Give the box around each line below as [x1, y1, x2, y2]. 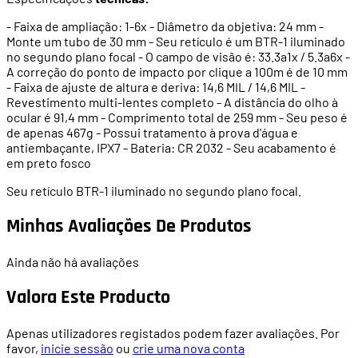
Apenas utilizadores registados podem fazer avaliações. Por [6, 324, 340, 340]
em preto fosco [6, 155, 91, 171]
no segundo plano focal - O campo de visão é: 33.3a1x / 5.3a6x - [6, 49, 350, 65]
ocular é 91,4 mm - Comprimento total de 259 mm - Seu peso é [6, 109, 348, 125]
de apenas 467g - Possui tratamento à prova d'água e [6, 125, 298, 141]
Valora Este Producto [6, 284, 170, 309]
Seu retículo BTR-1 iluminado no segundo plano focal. [6, 183, 301, 199]
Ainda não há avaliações [6, 254, 139, 270]
